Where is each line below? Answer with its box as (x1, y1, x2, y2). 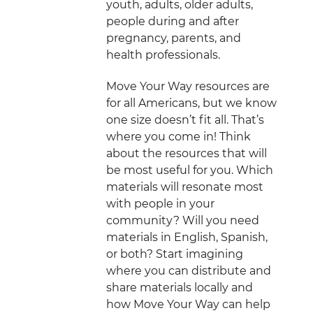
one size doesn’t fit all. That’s (106, 112, 264, 126)
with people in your (106, 196, 214, 210)
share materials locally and (106, 280, 253, 294)
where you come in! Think (106, 129, 251, 143)
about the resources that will (106, 146, 267, 160)
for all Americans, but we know (106, 96, 277, 110)
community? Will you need (106, 213, 259, 227)
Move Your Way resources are (106, 79, 270, 93)
